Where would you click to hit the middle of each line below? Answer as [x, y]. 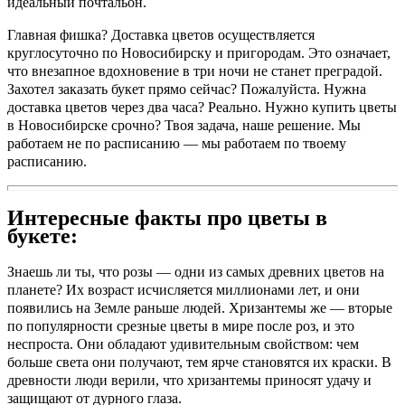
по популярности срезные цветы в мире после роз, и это [181, 325]
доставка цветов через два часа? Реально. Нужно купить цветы [202, 107]
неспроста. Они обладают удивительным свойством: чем [183, 344]
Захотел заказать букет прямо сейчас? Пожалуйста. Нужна [187, 89]
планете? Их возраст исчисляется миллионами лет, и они [184, 289]
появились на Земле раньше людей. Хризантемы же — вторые [200, 307]
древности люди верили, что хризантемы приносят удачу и [189, 380]
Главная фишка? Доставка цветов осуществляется [161, 34]
